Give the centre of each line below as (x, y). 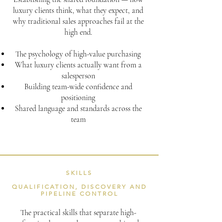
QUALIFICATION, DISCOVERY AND (79, 187)
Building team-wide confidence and (78, 87)
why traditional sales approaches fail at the (78, 21)
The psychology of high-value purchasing (78, 54)
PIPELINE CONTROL (79, 194)
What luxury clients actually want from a (78, 65)
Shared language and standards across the (78, 109)
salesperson (78, 76)
